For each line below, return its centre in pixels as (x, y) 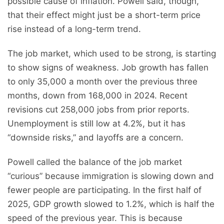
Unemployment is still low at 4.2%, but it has (96, 123)
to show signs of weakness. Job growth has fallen (108, 67)
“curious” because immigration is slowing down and (111, 176)
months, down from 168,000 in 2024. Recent (97, 95)
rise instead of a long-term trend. (74, 29)
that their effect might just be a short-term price (104, 15)
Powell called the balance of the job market (95, 162)
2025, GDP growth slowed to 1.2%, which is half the (111, 204)
